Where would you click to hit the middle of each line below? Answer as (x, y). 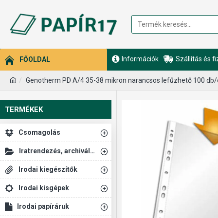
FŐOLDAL (35, 59)
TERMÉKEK (24, 109)
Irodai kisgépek (44, 188)
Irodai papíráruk (43, 206)
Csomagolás (39, 132)
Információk (140, 59)
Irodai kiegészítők (48, 169)
